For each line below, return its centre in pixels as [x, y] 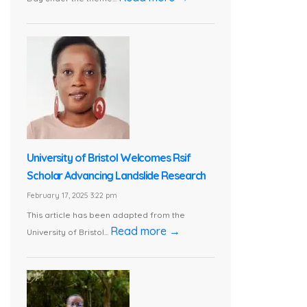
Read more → [145, 231]
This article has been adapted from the [106, 215]
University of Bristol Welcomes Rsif [109, 158]
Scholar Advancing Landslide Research [116, 176]
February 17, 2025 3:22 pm [72, 196]
